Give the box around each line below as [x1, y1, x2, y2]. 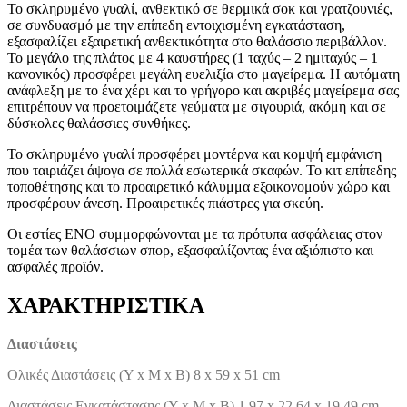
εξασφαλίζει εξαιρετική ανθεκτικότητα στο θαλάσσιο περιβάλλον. [7, 33, 387, 49]
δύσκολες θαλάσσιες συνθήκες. [7, 114, 191, 131]
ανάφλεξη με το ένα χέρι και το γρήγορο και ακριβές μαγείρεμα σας [7, 82, 399, 98]
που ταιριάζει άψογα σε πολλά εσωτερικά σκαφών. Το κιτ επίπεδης [7, 162, 396, 178]
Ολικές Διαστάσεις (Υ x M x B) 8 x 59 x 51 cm [7, 366, 280, 382]
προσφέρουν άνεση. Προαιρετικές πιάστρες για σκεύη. [7, 194, 323, 211]
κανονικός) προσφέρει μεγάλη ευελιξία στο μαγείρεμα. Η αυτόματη [7, 65, 400, 82]
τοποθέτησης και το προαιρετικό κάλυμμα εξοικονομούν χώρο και [7, 178, 390, 194]
